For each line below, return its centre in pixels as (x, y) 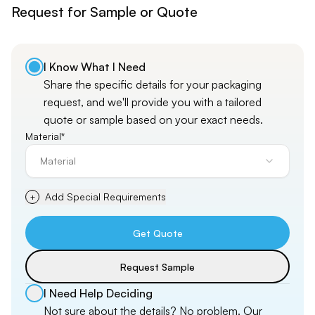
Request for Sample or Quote (104, 12)
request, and (76, 102)
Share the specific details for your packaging (153, 84)
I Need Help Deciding (98, 293)
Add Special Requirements (105, 197)
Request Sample (157, 266)
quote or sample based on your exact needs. (153, 120)
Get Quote (157, 233)
